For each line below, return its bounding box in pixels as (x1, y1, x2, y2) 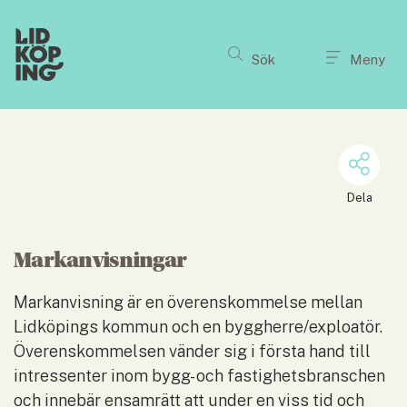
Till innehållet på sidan (142, 8, 265, 23)
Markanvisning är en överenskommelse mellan (14, 293, 362, 313)
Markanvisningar (14, 249, 187, 273)
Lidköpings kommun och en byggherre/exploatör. (14, 317, 382, 337)
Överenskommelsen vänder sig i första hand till (14, 342, 371, 362)
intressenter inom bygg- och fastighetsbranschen (14, 366, 385, 386)
